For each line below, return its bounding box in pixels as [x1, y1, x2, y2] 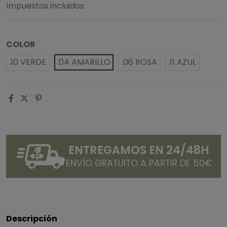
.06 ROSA [122, 56, 157, 68]
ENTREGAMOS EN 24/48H [68, 142, 209, 159]
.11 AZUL [168, 56, 196, 68]
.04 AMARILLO [57, 56, 110, 68]
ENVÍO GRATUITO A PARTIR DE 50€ [65, 157, 212, 170]
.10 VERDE [9, 56, 46, 68]
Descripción [6, 212, 57, 224]
